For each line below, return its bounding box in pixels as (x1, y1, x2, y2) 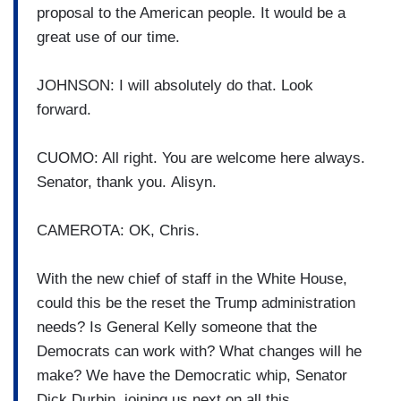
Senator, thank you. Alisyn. (37, 173, 217, 191)
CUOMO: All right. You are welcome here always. (37, 149, 365, 166)
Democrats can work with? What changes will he (37, 342, 362, 360)
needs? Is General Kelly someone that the (37, 318, 317, 336)
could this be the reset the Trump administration (37, 294, 355, 311)
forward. (37, 100, 96, 118)
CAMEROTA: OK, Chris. (37, 221, 204, 239)
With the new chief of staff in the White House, (37, 269, 347, 287)
